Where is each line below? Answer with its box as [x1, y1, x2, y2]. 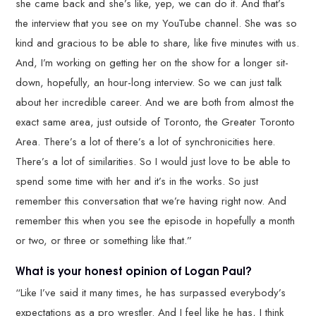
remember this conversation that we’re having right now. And [16, 193, 287, 209]
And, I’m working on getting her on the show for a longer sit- [16, 54, 289, 71]
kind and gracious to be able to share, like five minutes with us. [16, 35, 300, 51]
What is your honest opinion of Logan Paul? [16, 261, 255, 279]
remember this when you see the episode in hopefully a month [16, 212, 296, 229]
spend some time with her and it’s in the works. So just [16, 173, 259, 189]
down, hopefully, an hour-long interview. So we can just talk [16, 74, 282, 90]
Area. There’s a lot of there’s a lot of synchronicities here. [16, 133, 276, 150]
